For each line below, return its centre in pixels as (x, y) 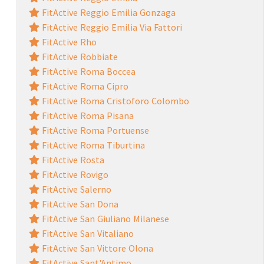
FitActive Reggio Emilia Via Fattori (110, 27)
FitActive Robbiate (78, 56)
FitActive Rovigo (74, 174)
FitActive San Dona (79, 204)
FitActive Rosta (72, 159)
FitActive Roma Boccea (87, 71)
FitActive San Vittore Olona (96, 248)
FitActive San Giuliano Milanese (104, 218)
